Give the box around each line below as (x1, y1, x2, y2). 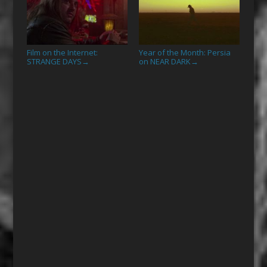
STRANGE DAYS (26, 55, 82, 67)
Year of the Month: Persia (138, 46, 231, 58)
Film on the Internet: (26, 46, 98, 58)
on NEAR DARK (138, 55, 191, 67)
